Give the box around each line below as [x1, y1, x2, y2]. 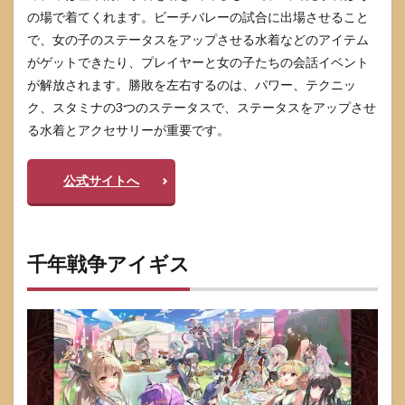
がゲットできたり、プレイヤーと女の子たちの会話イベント [27, 53, 369, 70]
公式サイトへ [63, 172, 139, 188]
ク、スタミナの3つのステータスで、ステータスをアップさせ [27, 99, 376, 115]
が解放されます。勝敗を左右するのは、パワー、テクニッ [27, 76, 356, 92]
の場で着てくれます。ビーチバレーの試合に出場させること [27, 8, 369, 24]
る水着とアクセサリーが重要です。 [27, 121, 230, 137]
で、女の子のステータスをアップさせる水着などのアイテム [27, 31, 369, 47]
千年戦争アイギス [27, 250, 190, 276]
